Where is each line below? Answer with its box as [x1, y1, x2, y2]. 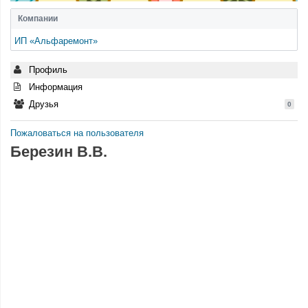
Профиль [26, 65, 67, 75]
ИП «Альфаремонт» [14, 36, 98, 46]
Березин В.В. [10, 143, 107, 160]
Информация [26, 82, 82, 92]
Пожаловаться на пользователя [10, 128, 144, 138]
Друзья [26, 99, 58, 109]
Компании [18, 14, 58, 23]
